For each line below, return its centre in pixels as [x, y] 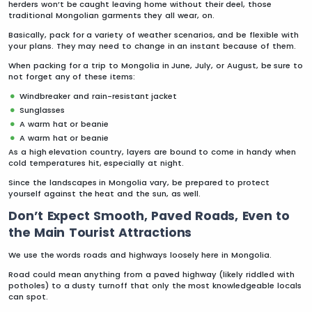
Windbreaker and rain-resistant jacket [99, 96]
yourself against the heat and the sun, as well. [105, 193]
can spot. [28, 296]
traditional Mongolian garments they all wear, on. [111, 15]
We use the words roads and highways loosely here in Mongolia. [140, 255]
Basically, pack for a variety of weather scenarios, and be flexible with [154, 34]
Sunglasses [42, 110]
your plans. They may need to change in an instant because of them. [152, 46]
